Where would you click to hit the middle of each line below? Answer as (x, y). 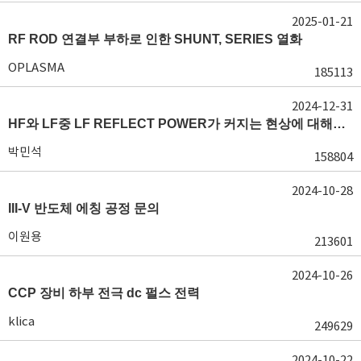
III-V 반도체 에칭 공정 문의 (84, 208)
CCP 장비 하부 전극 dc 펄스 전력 (104, 293)
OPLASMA (36, 67)
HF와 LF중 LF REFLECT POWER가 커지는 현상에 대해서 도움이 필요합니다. (339, 123)
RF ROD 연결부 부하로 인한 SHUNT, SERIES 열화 (155, 39)
